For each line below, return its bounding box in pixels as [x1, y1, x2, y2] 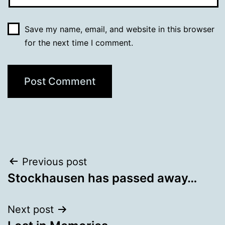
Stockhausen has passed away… [8, 170, 197, 185]
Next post [8, 203, 54, 215]
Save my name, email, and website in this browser [24, 24, 214, 34]
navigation [7, 176, 95, 198]
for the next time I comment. [24, 37, 133, 48]
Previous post [22, 155, 87, 168]
